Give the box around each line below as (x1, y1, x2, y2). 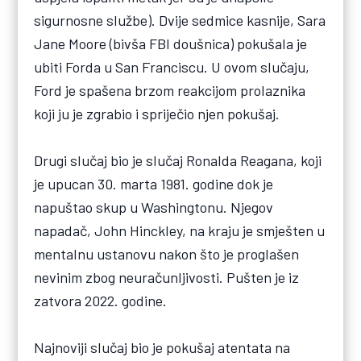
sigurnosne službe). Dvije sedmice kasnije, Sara (34, 10, 326, 29)
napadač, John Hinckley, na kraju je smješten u (34, 221, 326, 239)
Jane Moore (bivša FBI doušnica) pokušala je (34, 34, 308, 52)
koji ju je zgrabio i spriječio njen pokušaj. (34, 104, 280, 122)
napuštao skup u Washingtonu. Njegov (34, 197, 274, 216)
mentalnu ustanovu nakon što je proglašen (34, 244, 300, 263)
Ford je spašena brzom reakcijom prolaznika (34, 81, 306, 99)
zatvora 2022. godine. (34, 291, 168, 309)
